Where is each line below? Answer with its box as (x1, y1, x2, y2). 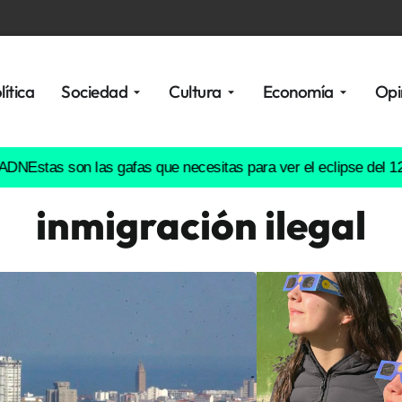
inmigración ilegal (36, 200, 366, 249)
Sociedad (61, 81, 128, 102)
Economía (262, 81, 334, 102)
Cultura (169, 81, 222, 102)
